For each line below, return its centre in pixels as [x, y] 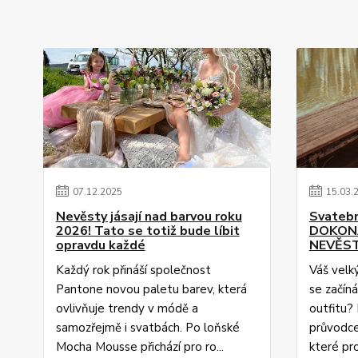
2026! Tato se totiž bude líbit [147, 231]
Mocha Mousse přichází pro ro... [139, 347]
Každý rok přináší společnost [133, 270]
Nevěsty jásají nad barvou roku [149, 217]
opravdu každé [100, 245]
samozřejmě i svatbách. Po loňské [147, 328]
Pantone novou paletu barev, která [151, 289]
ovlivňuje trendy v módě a [127, 308]
